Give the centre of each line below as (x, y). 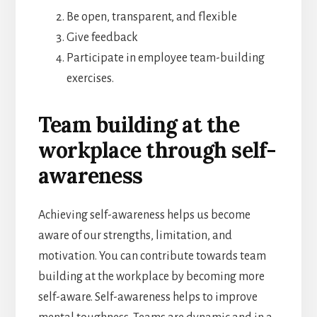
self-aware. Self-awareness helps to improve (148, 297)
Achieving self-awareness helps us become (144, 215)
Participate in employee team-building (165, 58)
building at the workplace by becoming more (151, 276)
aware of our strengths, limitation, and (135, 235)
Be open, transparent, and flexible (151, 17)
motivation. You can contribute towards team (152, 256)
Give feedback (102, 37)
